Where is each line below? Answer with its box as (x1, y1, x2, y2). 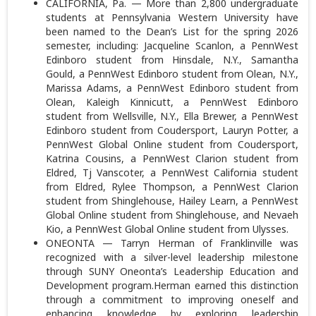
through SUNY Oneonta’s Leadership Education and (46, 265, 298, 279)
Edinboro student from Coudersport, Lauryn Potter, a (46, 123, 298, 138)
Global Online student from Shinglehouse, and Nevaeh (46, 208, 298, 222)
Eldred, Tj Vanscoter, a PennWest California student (46, 166, 298, 180)
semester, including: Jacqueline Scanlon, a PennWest (46, 39, 298, 53)
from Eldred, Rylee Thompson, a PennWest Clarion (46, 180, 298, 194)
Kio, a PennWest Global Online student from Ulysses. (46, 222, 289, 236)
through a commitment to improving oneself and (46, 293, 298, 307)
